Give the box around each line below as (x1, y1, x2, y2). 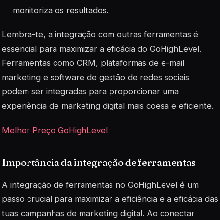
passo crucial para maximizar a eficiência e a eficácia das (2, 193, 218, 204)
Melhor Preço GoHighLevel (2, 125, 108, 135)
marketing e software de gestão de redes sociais (2, 72, 189, 82)
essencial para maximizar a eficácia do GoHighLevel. (2, 44, 201, 54)
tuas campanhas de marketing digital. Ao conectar (2, 208, 194, 218)
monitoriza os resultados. (13, 5, 109, 16)
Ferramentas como (2, 58, 77, 68)
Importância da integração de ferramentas (2, 156, 196, 168)
